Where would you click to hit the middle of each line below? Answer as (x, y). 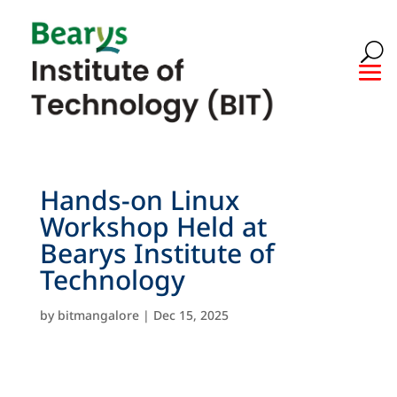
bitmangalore (98, 315)
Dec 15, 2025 (191, 315)
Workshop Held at (153, 226)
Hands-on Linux (139, 199)
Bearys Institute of (157, 253)
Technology (112, 279)
